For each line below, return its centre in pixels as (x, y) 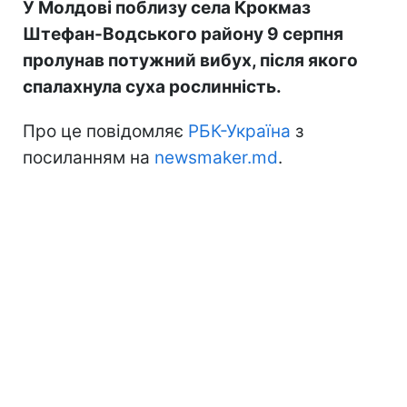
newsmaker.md (216, 157)
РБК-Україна (239, 131)
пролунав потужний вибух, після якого (190, 60)
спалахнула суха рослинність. (152, 86)
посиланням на (89, 157)
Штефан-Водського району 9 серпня (183, 34)
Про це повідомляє (105, 131)
